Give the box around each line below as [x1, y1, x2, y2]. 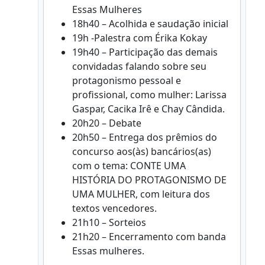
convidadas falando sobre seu [72, 60, 206, 73]
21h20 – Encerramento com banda [72, 230, 226, 243]
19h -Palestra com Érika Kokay [72, 31, 207, 44]
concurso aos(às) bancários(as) [72, 145, 211, 158]
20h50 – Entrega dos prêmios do [72, 131, 217, 144]
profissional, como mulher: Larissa [72, 88, 227, 101]
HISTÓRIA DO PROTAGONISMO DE [72, 173, 227, 186]
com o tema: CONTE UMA [72, 159, 186, 172]
